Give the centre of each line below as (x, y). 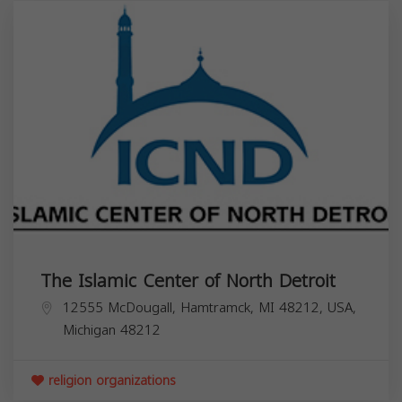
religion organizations (110, 380)
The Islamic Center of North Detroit (188, 280)
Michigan (89, 330)
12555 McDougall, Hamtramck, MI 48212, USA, (210, 307)
